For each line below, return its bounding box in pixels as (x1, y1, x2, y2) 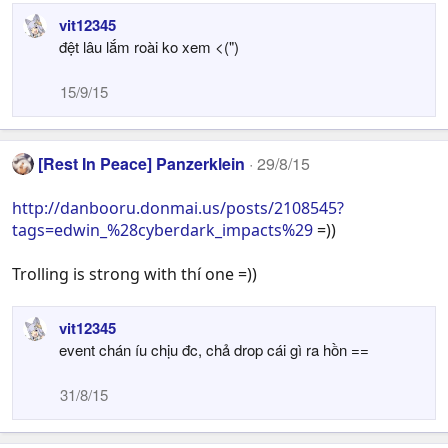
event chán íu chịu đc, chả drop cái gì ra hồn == (59, 339, 369, 361)
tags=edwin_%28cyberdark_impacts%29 (12, 219, 313, 242)
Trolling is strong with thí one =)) (12, 263, 257, 286)
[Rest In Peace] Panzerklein (38, 151, 246, 175)
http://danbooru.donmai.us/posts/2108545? (12, 197, 344, 220)
